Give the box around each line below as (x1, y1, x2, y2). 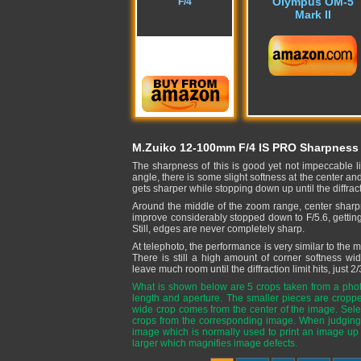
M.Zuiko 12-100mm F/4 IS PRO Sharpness (132, 141, 359, 154)
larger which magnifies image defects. (132, 338, 297, 349)
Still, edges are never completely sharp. (132, 223, 305, 234)
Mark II (294, 8, 331, 21)
